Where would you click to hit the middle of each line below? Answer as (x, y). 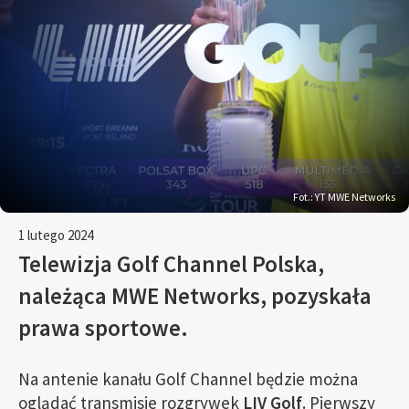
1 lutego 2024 (56, 235)
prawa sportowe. (103, 328)
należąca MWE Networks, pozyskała (195, 296)
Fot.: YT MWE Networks (344, 197)
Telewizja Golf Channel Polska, (171, 264)
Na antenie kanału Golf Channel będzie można (188, 379)
